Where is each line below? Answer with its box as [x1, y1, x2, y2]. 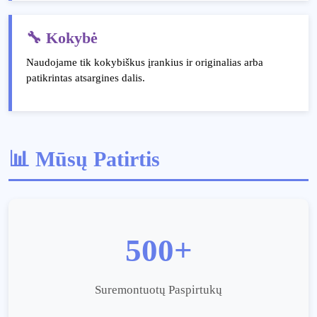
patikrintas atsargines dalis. [26, 72, 145, 83]
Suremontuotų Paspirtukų [95, 283, 222, 296]
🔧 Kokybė [26, 30, 98, 47]
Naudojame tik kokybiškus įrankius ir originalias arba [26, 57, 263, 68]
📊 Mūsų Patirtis [8, 147, 160, 171]
